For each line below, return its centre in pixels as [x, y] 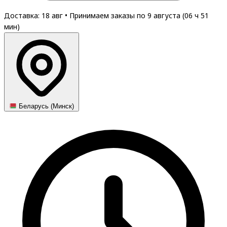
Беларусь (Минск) [46, 106]
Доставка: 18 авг [34, 15]
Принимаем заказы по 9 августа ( [127, 15]
